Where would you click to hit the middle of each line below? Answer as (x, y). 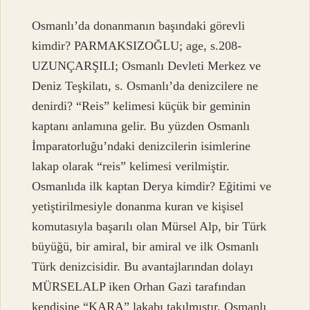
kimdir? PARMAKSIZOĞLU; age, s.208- (137, 46)
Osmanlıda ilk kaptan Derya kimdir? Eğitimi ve (152, 186)
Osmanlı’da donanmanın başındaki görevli (139, 26)
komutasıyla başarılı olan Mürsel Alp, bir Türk (149, 227)
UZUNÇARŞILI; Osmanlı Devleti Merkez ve (147, 66)
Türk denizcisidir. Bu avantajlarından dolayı (143, 267)
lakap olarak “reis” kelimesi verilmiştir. (131, 166)
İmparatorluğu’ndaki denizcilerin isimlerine (142, 146)
